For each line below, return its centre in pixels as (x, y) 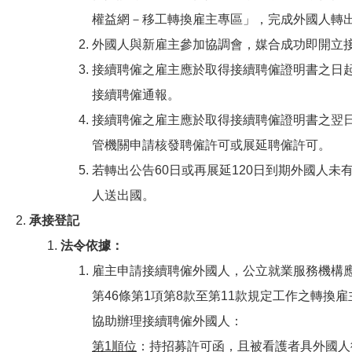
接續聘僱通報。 (136, 95)
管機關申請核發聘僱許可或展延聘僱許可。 (211, 145)
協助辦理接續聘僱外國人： (167, 321)
